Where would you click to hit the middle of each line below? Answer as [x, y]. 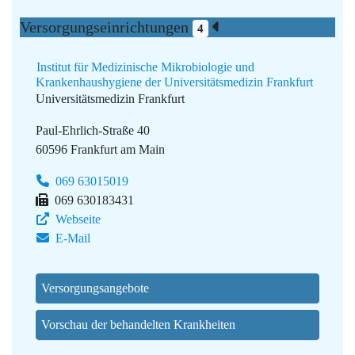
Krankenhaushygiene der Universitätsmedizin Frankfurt [174, 82]
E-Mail [71, 239]
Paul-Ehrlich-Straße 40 [93, 131]
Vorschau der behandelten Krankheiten [138, 325]
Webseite [76, 219]
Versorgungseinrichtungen [106, 27]
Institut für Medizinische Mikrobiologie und [145, 67]
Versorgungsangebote [95, 288]
